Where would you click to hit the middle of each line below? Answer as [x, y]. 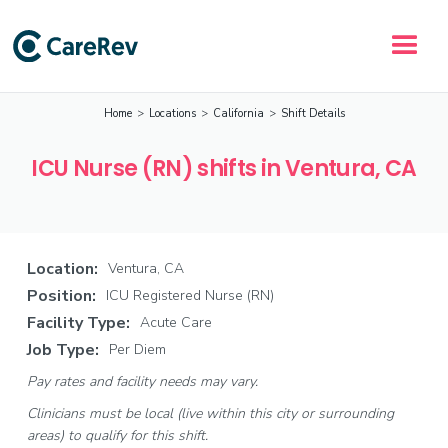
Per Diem [137, 349]
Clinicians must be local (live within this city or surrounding [210, 413]
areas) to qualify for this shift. [117, 435]
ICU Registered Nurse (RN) [189, 295]
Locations [172, 113]
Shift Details [312, 113]
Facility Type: [78, 323]
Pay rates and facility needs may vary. [142, 381]
